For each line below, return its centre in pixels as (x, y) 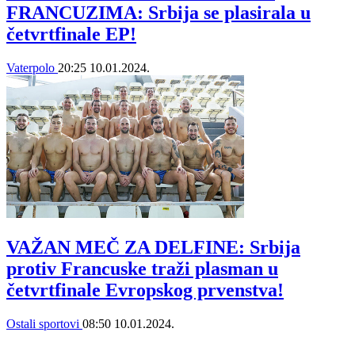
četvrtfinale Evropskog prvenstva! (145, 290)
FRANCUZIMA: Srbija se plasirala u (158, 13)
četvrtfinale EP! (71, 34)
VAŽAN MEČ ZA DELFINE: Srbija (153, 247)
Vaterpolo (32, 67)
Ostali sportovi (44, 323)
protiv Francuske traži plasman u (142, 268)
